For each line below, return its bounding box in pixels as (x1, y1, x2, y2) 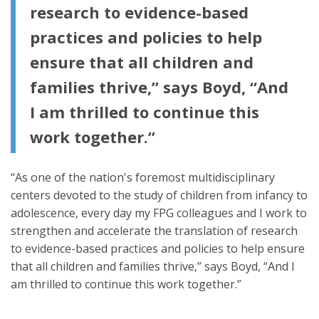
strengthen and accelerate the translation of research (11, 222, 298, 239)
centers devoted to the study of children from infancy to (11, 187, 308, 203)
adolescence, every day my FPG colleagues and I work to (11, 204, 307, 221)
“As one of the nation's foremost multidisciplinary (11, 169, 275, 185)
